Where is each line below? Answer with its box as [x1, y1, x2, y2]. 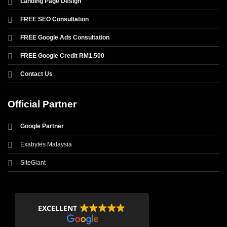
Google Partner [20, 122, 64, 130]
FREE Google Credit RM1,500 [20, 52, 104, 59]
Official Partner [8, 99, 77, 110]
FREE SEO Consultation [20, 15, 89, 23]
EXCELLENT [38, 203, 78, 213]
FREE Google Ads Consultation [20, 33, 109, 41]
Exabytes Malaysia [20, 140, 72, 148]
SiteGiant [20, 159, 46, 166]
